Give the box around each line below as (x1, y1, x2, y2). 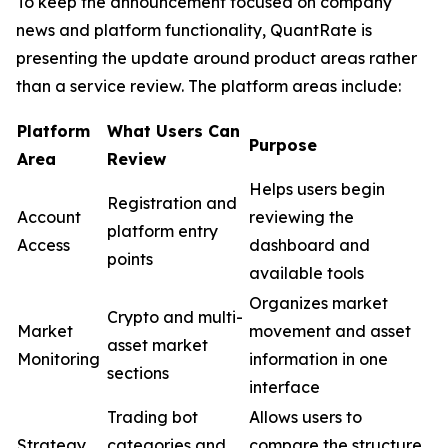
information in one (249, 349, 388, 370)
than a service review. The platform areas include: (16, 76, 401, 97)
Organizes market (249, 293, 388, 314)
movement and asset (249, 321, 411, 342)
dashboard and (249, 235, 370, 256)
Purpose (249, 135, 317, 156)
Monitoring (17, 349, 100, 370)
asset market (107, 335, 208, 356)
